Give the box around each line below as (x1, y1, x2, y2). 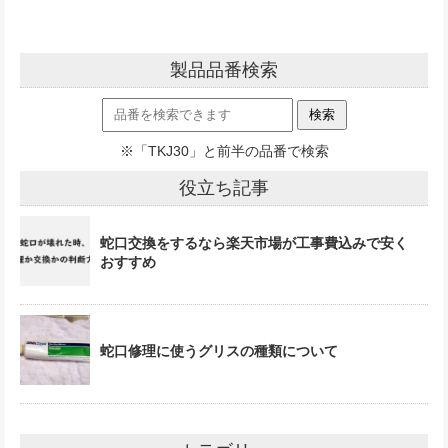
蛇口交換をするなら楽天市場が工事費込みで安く (100, 234, 408, 251)
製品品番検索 (170, 59, 278, 80)
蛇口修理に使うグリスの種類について (100, 342, 338, 359)
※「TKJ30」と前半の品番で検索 (119, 142, 329, 159)
